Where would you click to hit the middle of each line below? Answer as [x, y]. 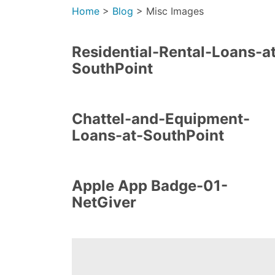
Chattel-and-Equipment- [161, 119]
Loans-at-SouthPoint [148, 136]
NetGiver [104, 203]
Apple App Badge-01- [150, 186]
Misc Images [175, 11]
